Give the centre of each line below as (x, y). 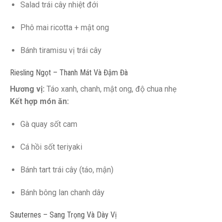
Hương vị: (27, 89)
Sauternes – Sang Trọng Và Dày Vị (63, 215)
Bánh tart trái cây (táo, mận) (67, 169)
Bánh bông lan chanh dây (62, 192)
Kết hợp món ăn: (39, 102)
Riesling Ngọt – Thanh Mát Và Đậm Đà (69, 73)
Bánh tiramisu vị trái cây (61, 50)
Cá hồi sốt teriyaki (51, 147)
